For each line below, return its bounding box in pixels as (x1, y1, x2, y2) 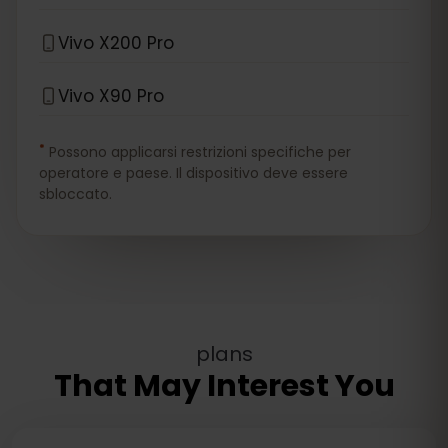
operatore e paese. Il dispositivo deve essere (39, 163, 348, 183)
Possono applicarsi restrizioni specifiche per (49, 142, 351, 162)
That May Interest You (53, 365, 395, 407)
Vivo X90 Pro (58, 83, 164, 108)
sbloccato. (39, 184, 112, 204)
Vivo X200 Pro (58, 30, 174, 55)
